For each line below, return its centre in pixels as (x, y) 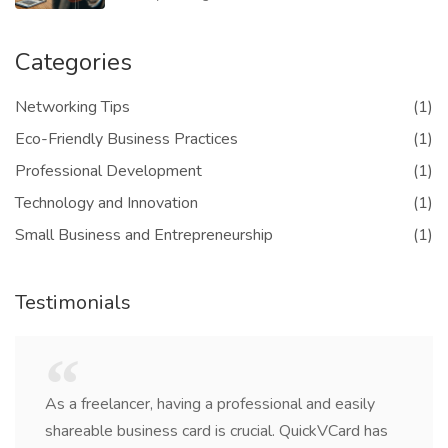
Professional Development (108, 171)
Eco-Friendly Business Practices (126, 139)
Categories (73, 62)
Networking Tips (72, 107)
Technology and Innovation (106, 203)
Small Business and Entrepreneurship (144, 235)
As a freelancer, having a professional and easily (210, 404)
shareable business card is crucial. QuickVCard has (216, 431)
